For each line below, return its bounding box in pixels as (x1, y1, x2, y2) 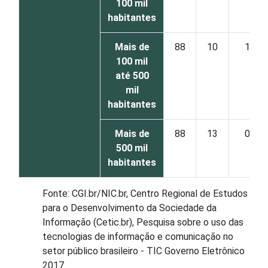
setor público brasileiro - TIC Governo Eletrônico (42, 245, 245, 257)
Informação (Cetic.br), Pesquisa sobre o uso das (42, 217, 243, 228)
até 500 (115, 70, 149, 81)
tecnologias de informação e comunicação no (42, 231, 233, 242)
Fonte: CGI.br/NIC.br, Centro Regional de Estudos (42, 188, 248, 199)
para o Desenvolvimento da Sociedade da (42, 202, 217, 214)
